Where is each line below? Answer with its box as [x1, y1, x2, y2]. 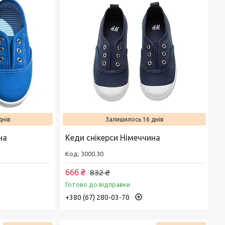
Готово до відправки [65, 181, 131, 188]
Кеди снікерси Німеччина [65, 133, 161, 143]
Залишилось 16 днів [105, 116, 164, 123]
